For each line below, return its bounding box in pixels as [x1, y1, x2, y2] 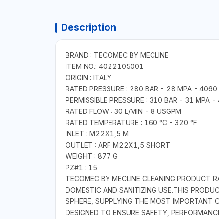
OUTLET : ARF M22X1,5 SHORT [65, 141, 170, 150]
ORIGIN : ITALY [65, 73, 111, 82]
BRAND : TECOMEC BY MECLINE [65, 51, 169, 60]
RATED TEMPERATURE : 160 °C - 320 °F [65, 118, 197, 127]
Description [61, 22, 116, 34]
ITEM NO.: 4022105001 [65, 62, 144, 71]
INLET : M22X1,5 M [65, 130, 129, 138]
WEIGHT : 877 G [65, 152, 118, 161]
